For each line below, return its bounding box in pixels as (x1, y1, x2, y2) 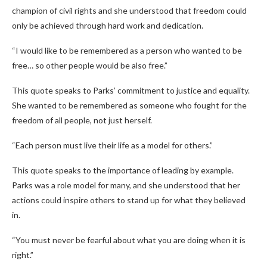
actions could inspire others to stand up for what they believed (12, 195, 246, 205)
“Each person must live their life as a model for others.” (12, 140, 213, 150)
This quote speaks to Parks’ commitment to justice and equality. (12, 85, 250, 95)
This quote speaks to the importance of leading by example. (12, 165, 234, 175)
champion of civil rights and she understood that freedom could (12, 5, 247, 15)
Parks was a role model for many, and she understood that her (12, 180, 240, 190)
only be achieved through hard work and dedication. (12, 20, 203, 30)
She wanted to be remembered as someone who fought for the (12, 100, 247, 110)
